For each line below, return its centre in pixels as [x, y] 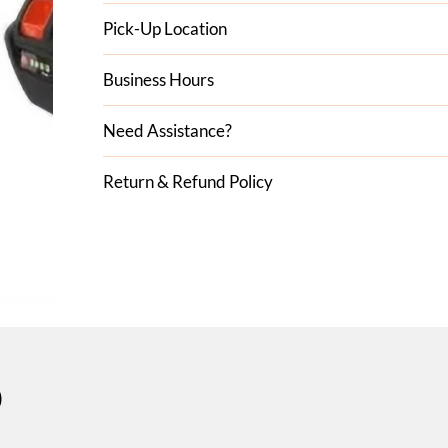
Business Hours [159, 79]
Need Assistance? [168, 130]
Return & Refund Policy [188, 181]
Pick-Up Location [165, 28]
